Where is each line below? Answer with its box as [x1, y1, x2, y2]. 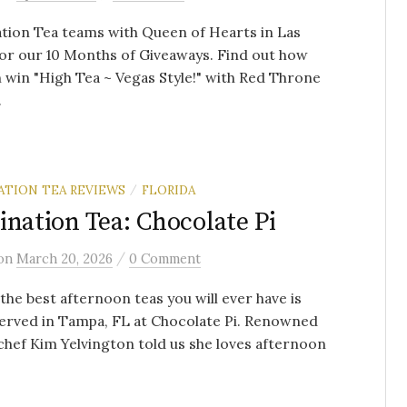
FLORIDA [142, 182, 195, 198]
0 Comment [129, 250, 201, 267]
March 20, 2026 [16, 250, 113, 267]
